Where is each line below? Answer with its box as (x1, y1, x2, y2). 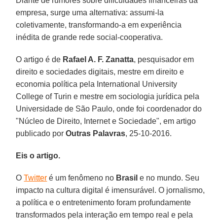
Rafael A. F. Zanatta (63, 55, 134, 64)
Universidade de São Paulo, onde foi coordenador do (16, 104, 202, 113)
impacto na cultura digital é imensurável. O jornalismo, (16, 185, 205, 194)
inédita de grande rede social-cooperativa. (16, 33, 163, 41)
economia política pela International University (16, 79, 178, 88)
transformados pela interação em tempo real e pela (16, 210, 193, 219)
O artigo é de (16, 55, 63, 64)
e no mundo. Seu (138, 173, 200, 182)
